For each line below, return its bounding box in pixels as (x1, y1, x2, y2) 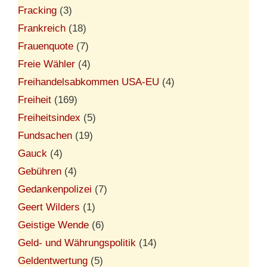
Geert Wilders (18, 201, 80, 213)
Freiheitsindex (18, 111, 80, 123)
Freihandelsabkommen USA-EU (18, 76, 159, 88)
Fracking (18, 4, 57, 16)
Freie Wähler (18, 58, 75, 70)
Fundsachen (18, 129, 72, 141)
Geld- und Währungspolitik (18, 237, 136, 249)
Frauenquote (18, 40, 73, 52)
